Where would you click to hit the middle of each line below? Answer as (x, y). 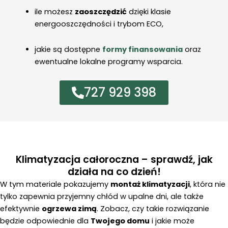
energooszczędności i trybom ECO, (99, 24)
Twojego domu (120, 221)
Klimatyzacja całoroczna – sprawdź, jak (114, 160)
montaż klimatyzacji (150, 184)
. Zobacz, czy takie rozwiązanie (153, 209)
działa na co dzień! (114, 172)
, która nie (208, 184)
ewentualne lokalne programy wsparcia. (108, 61)
